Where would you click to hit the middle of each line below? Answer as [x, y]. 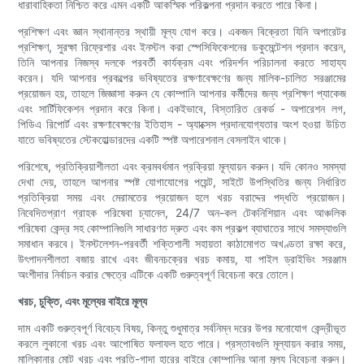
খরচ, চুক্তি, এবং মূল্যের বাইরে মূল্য [83, 301]
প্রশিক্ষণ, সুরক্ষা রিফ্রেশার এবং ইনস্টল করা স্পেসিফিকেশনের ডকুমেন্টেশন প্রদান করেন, [182, 47]
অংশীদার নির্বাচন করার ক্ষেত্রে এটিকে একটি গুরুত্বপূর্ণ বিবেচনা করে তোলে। [157, 275]
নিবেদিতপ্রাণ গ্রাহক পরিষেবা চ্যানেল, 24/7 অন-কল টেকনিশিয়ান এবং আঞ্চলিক [182, 213]
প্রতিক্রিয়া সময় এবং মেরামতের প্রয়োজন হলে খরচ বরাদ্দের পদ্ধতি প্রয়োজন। [182, 197]
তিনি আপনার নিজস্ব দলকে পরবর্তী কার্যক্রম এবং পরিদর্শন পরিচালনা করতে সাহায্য [182, 63]
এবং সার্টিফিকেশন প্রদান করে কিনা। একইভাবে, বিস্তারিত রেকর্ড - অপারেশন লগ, [182, 109]
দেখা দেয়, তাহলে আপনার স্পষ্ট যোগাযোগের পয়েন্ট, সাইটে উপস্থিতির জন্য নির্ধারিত [182, 182]
